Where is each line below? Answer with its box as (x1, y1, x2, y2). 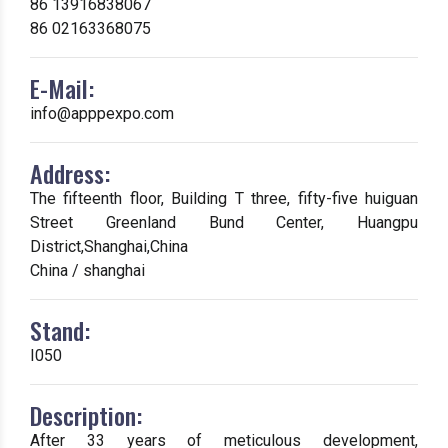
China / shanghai (30, 261, 145, 280)
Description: (30, 397, 142, 433)
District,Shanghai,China (30, 237, 188, 256)
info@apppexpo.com (30, 104, 174, 123)
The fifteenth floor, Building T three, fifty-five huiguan (30, 189, 418, 208)
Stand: (30, 312, 90, 348)
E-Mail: (30, 70, 94, 106)
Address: (30, 155, 110, 191)
